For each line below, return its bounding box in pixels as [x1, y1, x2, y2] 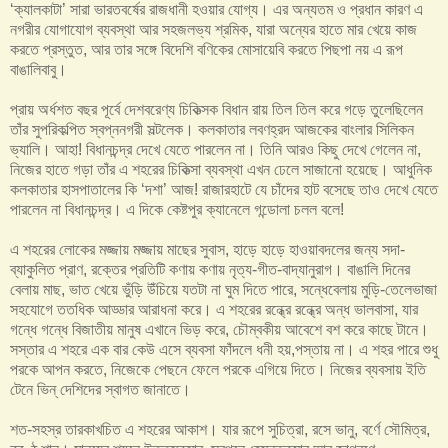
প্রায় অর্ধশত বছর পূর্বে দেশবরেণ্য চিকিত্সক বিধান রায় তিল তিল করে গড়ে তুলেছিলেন [10, 101, 423, 119]
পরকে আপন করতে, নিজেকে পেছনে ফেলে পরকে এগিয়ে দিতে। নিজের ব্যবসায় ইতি [10, 361, 426, 379]
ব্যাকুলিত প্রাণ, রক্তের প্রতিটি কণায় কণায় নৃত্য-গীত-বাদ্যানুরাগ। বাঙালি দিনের [10, 261, 410, 279]
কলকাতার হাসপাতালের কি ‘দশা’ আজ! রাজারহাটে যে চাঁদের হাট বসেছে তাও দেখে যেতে [10, 181, 438, 199]
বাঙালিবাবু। [10, 61, 67, 79]
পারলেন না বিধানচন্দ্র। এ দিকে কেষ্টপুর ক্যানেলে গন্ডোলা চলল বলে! [10, 201, 344, 219]
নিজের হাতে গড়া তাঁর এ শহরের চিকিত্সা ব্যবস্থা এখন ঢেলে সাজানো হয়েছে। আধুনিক [10, 161, 432, 179]
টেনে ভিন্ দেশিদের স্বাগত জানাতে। [10, 381, 191, 399]
